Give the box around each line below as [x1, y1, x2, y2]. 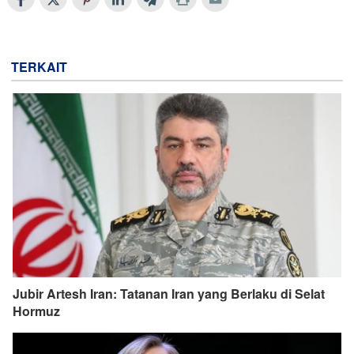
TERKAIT [11, 57, 67, 76]
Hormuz [13, 302, 60, 321]
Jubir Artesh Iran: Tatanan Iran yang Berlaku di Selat [13, 284, 325, 303]
